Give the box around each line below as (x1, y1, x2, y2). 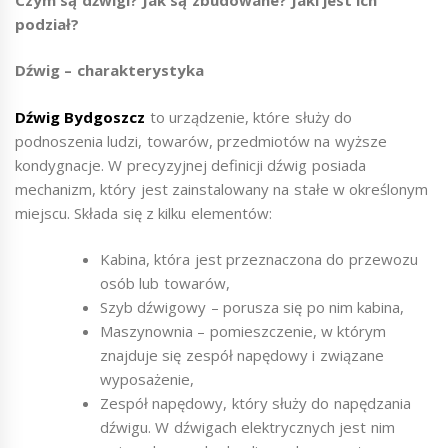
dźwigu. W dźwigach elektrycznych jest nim (100, 417, 395, 438)
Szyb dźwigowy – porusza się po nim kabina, (100, 297, 405, 318)
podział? (15, 13, 79, 34)
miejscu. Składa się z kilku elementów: (15, 202, 272, 223)
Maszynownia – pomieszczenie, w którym (100, 321, 387, 342)
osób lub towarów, (100, 273, 230, 294)
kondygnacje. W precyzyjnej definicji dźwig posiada (15, 154, 366, 175)
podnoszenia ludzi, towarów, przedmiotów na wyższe (15, 130, 387, 151)
